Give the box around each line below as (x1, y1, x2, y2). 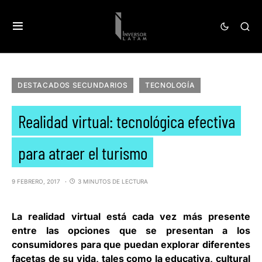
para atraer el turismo (18, 142, 147, 163)
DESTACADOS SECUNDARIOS (18, 81, 128, 89)
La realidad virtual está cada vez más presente (12, 211, 250, 222)
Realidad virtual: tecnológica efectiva (18, 110, 235, 131)
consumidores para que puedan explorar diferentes (12, 239, 250, 250)
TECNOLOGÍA (145, 81, 195, 89)
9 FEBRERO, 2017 (12, 178, 60, 185)
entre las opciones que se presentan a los (12, 225, 250, 236)
